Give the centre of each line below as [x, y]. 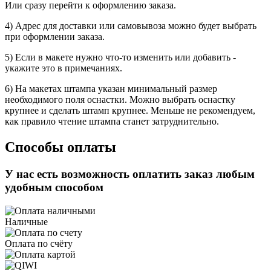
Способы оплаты [60, 147]
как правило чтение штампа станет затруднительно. [112, 122]
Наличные [26, 221]
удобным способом [54, 188]
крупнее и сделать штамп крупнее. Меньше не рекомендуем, [130, 111]
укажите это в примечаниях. [64, 68]
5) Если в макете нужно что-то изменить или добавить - [120, 57]
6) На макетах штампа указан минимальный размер [111, 89]
